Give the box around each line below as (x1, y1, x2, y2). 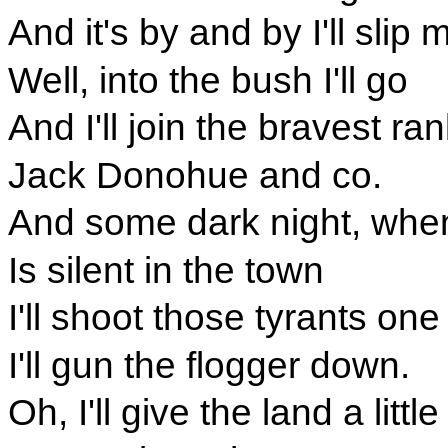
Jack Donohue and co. (7, 153, 382, 196)
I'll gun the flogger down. (7, 343, 410, 386)
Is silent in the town (7, 248, 324, 291)
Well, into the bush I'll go (7, 58, 408, 101)
